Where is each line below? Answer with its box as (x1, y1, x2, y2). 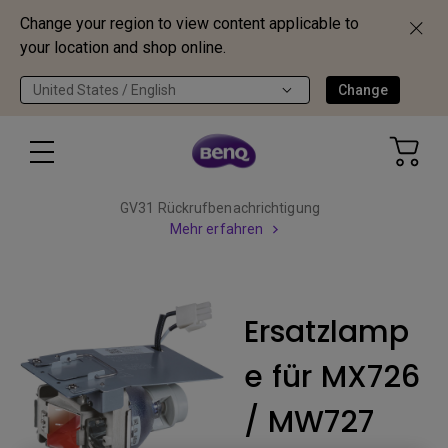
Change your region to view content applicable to (20, 14, 359, 33)
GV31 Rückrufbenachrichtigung (120, 200, 320, 216)
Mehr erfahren (169, 221, 264, 237)
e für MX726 (244, 356, 421, 398)
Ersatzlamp (244, 311, 409, 353)
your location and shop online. (20, 38, 226, 57)
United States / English (33, 82, 176, 98)
